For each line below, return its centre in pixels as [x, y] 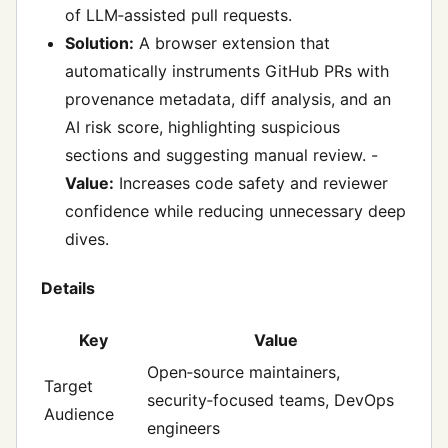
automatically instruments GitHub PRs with [227, 70]
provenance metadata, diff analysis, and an [228, 98]
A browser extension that [232, 42]
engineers [183, 428]
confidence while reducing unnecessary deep [235, 210]
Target [68, 386]
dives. [87, 238]
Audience [79, 414]
